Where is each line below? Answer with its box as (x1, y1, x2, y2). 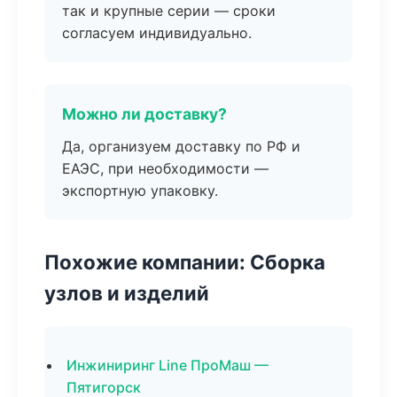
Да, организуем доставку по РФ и (62, 137, 300, 155)
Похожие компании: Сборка (44, 250, 325, 274)
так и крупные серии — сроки (62, 2, 276, 19)
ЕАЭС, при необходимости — (62, 160, 269, 177)
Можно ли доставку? (62, 105, 227, 123)
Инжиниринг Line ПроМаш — (66, 356, 269, 374)
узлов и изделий (44, 281, 209, 305)
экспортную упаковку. (62, 182, 218, 199)
